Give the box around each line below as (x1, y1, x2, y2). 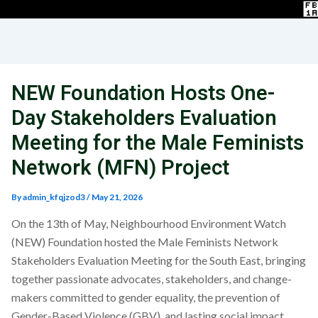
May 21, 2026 (92, 192, 143, 202)
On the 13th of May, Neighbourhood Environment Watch (11, 216, 286, 230)
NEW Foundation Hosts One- (11, 78, 275, 109)
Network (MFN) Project (11, 153, 229, 183)
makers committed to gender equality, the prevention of (11, 290, 280, 304)
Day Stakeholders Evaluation (11, 103, 277, 133)
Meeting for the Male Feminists (11, 128, 304, 158)
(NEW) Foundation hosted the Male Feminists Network (11, 235, 278, 248)
